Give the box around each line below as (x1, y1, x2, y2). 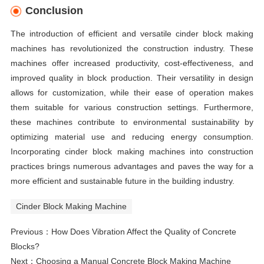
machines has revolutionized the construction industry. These (10, 43, 254, 53)
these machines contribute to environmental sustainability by (10, 117, 254, 127)
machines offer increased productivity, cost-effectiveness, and (10, 58, 254, 68)
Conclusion (25, 5, 83, 17)
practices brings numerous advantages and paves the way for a (10, 161, 254, 171)
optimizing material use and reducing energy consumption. (10, 131, 254, 141)
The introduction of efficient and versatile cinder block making (10, 28, 254, 38)
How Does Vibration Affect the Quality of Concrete (51, 226, 236, 236)
